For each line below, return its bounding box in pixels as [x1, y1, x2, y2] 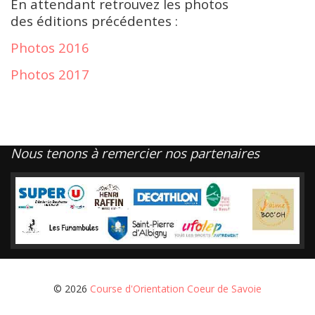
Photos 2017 [11, 65, 89, 83]
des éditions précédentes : [11, 12, 178, 30]
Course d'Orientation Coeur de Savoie [90, 282, 262, 296]
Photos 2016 [11, 39, 89, 56]
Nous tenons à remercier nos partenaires [11, 144, 259, 162]
